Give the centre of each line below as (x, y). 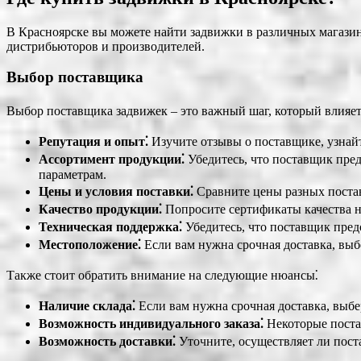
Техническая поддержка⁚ (110, 227)
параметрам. (73, 175)
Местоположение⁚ (90, 245)
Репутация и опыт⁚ (93, 142)
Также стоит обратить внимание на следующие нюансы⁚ (162, 276)
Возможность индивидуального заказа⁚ (151, 324)
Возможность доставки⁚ (107, 342)
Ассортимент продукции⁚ (112, 160)
